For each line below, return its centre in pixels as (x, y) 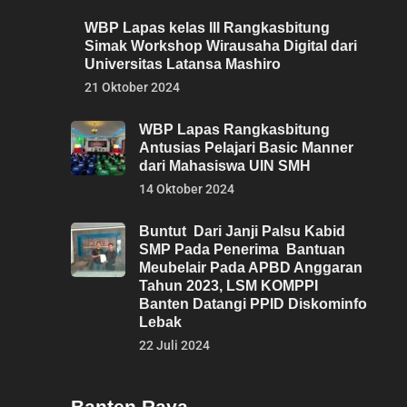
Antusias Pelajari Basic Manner (246, 148)
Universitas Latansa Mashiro (183, 64)
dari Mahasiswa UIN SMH (225, 166)
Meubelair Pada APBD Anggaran (251, 268)
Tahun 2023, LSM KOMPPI (228, 286)
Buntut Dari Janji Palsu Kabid (242, 231)
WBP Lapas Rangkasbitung (234, 129)
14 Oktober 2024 (187, 189)
